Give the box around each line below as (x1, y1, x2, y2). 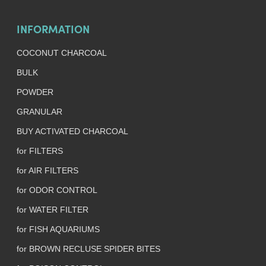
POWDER (16, 87, 53, 97)
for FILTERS (16, 146, 63, 156)
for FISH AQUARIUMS (16, 224, 100, 234)
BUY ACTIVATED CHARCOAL (16, 126, 128, 136)
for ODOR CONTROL (16, 185, 97, 195)
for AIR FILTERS (16, 166, 78, 175)
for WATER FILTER (16, 205, 88, 214)
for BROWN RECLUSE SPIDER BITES (16, 244, 160, 254)
